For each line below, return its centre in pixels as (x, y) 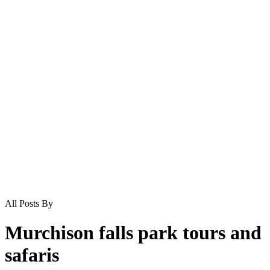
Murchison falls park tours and (133, 232)
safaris (32, 255)
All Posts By (29, 203)
